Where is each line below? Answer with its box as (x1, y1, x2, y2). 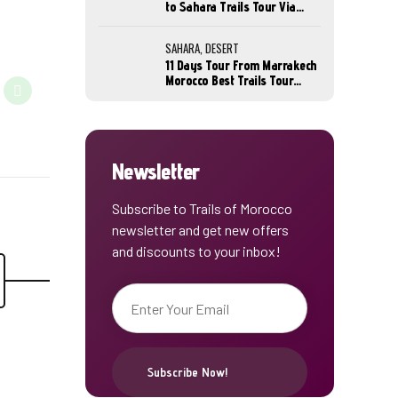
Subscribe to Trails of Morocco (112, 200, 292, 218)
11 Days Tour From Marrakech (165, 57, 317, 73)
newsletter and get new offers (112, 221, 289, 239)
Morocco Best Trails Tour (165, 72, 293, 88)
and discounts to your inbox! (112, 243, 281, 260)
